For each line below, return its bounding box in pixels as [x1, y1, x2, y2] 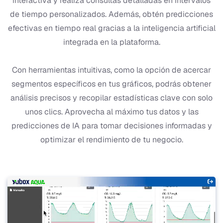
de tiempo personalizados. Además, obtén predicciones [10, 8, 213, 19]
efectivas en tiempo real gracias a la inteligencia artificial [7, 22, 216, 33]
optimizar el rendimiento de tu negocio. [40, 134, 183, 145]
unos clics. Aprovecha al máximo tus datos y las [24, 106, 199, 117]
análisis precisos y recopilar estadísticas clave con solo [10, 92, 213, 103]
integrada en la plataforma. [63, 36, 160, 47]
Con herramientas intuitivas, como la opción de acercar [12, 64, 211, 75]
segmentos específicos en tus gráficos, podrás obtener [11, 78, 212, 89]
